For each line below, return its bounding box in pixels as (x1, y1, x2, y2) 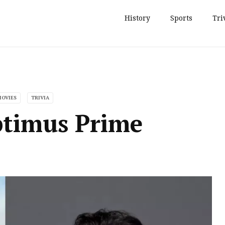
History (124, 14, 150, 22)
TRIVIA (31, 94, 49, 101)
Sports (170, 14, 192, 22)
